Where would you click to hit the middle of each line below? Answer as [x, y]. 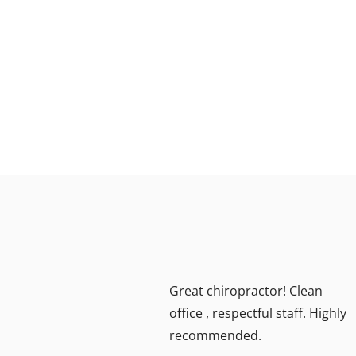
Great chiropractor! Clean [246, 291]
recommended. [215, 335]
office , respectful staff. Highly [258, 313]
